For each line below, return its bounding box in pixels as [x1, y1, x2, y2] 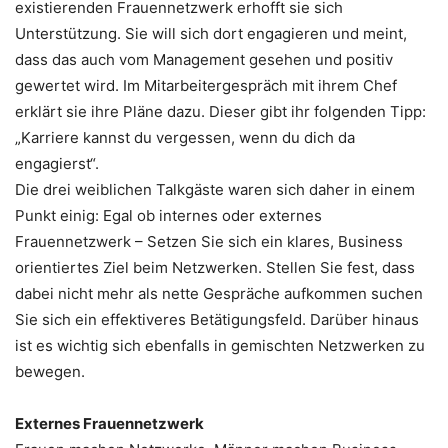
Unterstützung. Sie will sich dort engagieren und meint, [15, 23, 407, 43]
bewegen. [15, 361, 85, 381]
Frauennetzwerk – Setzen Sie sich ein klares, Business [15, 231, 403, 251]
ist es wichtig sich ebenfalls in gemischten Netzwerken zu [15, 335, 425, 355]
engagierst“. [15, 153, 99, 173]
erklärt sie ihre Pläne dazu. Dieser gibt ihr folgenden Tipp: [15, 101, 426, 121]
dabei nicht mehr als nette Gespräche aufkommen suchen [15, 283, 423, 303]
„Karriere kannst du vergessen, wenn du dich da [15, 127, 355, 147]
